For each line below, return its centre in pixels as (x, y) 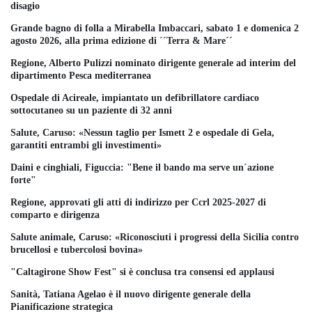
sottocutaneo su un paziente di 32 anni (91, 110)
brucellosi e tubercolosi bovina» (77, 249)
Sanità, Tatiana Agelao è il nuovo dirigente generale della (131, 294)
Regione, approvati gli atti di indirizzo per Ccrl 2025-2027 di (138, 202)
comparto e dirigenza (55, 214)
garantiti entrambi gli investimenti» (86, 145)
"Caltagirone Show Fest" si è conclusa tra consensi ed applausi (142, 272)
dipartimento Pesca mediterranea (81, 75)
